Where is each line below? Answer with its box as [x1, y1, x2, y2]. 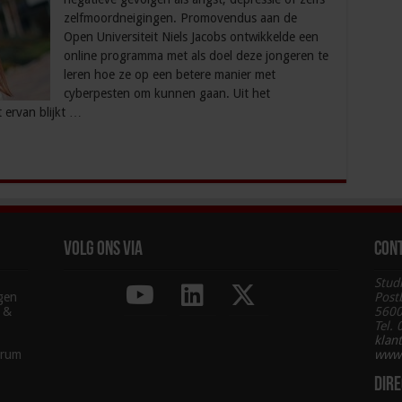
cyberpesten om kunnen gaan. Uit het [63, 86, 270, 101]
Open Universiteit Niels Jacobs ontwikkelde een [63, 30, 319, 45]
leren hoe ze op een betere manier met [63, 67, 275, 83]
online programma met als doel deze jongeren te [63, 48, 328, 64]
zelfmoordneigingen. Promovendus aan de [63, 11, 297, 26]
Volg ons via [64, 240, 144, 261]
